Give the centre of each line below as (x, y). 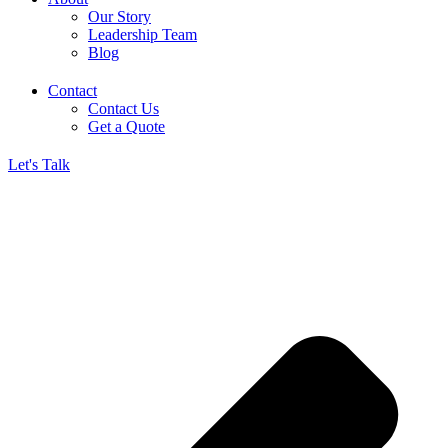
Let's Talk (39, 164)
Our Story (119, 16)
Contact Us (123, 108)
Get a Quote (126, 126)
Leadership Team (142, 34)
